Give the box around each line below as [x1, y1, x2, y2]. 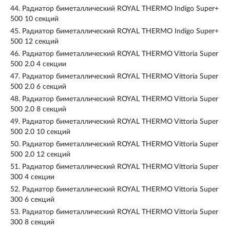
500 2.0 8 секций [10, 106, 66, 113]
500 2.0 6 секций [10, 83, 66, 90]
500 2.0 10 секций [10, 128, 70, 136]
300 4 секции [10, 174, 54, 181]
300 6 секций [10, 196, 54, 203]
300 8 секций [10, 219, 54, 226]
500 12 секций [10, 38, 59, 45]
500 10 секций [10, 15, 59, 23]
